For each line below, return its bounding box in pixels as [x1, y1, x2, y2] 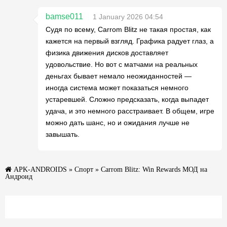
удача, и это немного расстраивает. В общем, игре [46, 107, 214, 115]
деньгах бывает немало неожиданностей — [46, 72, 192, 80]
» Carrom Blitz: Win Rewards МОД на [93, 166, 207, 173]
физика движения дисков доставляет [46, 49, 168, 57]
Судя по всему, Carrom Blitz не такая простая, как [46, 25, 211, 33]
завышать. [46, 130, 80, 138]
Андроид [5, 173, 32, 180]
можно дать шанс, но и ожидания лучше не [46, 119, 190, 127]
